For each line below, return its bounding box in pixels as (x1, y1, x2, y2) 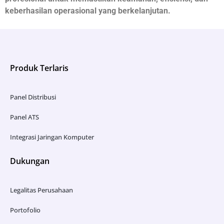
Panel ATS (10, 112, 39, 122)
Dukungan (10, 155, 49, 167)
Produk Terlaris (10, 62, 68, 74)
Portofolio (10, 205, 40, 215)
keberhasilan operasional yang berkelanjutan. (5, 5, 170, 15)
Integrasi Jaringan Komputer (10, 132, 94, 142)
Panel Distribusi (10, 92, 56, 102)
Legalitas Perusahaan (10, 185, 73, 195)
